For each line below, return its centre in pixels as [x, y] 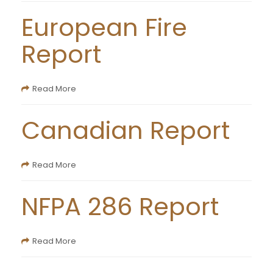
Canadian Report [126, 130]
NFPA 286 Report [120, 207]
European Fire [104, 27]
